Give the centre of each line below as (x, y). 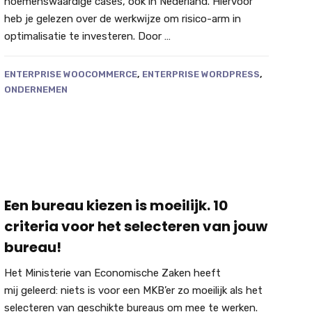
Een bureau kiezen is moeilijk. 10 (116, 205)
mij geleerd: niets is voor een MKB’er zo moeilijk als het (133, 290)
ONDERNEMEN (36, 90)
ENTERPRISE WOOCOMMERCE (70, 75)
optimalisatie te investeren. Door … (87, 37)
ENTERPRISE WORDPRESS (201, 75)
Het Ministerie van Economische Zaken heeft (112, 273)
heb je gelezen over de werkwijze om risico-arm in (122, 19)
